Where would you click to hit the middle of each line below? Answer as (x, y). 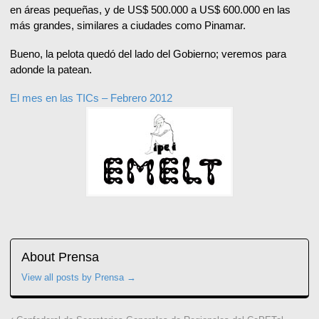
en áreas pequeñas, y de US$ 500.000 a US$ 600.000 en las (150, 10)
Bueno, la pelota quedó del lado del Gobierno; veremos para (148, 54)
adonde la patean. (51, 70)
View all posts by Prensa (74, 278)
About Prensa (60, 257)
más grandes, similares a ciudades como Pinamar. (128, 26)
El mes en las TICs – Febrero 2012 (91, 98)
